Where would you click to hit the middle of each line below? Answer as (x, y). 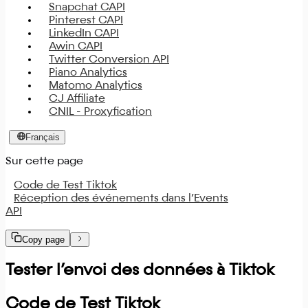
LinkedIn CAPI (84, 34)
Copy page (43, 240)
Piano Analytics (88, 73)
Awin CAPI (76, 47)
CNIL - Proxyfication (100, 112)
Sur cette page (44, 162)
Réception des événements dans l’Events (121, 199)
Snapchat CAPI (87, 8)
